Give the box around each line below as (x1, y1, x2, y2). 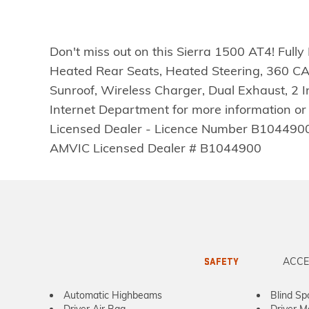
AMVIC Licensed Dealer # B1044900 (50, 140, 261, 156)
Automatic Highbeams (63, 289, 162, 301)
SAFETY (204, 256, 239, 268)
